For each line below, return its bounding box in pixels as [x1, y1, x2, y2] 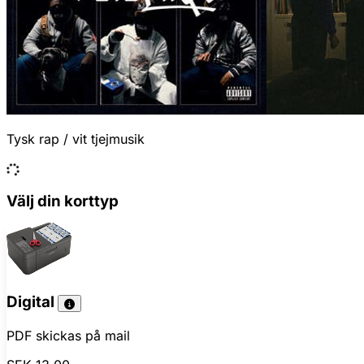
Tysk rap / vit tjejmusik [6, 131, 145, 148]
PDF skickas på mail [6, 327, 130, 344]
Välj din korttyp [6, 191, 119, 210]
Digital [6, 292, 58, 312]
